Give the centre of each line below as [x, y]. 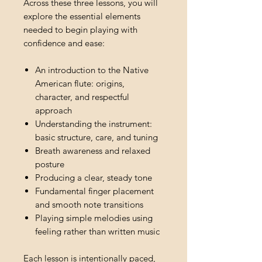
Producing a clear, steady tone [94, 178]
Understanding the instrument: [94, 124]
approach [54, 111]
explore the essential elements [82, 16]
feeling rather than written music [97, 232]
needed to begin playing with [80, 30]
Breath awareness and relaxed [93, 151]
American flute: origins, [80, 84]
